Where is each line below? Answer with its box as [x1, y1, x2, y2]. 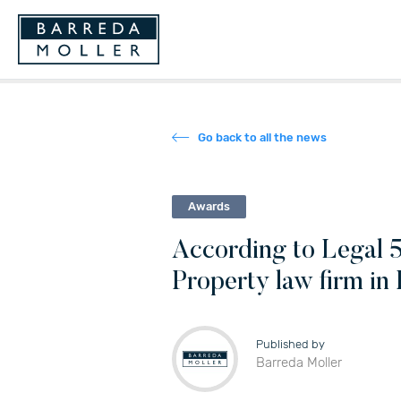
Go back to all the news [198, 130, 327, 144]
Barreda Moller [256, 354, 342, 371]
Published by [256, 337, 325, 352]
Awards [188, 200, 230, 214]
